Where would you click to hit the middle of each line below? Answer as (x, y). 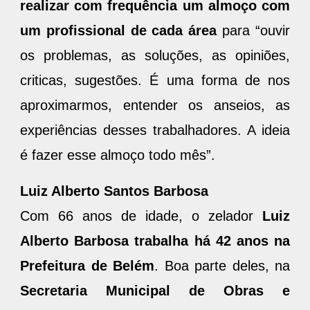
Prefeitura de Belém (87, 265)
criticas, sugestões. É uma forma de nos (155, 80)
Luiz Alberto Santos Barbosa (116, 191)
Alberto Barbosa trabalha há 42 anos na (155, 240)
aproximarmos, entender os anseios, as (155, 105)
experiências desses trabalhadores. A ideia (155, 130)
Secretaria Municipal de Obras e (155, 290)
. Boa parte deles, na (222, 265)
